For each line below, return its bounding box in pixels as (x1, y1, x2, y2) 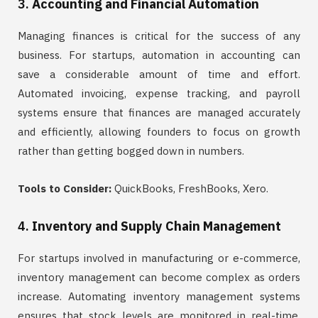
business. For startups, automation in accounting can (18, 48, 300, 62)
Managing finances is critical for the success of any (18, 28, 300, 43)
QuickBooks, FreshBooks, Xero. (111, 181, 268, 195)
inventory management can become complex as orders (18, 270, 300, 284)
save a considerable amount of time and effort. (18, 67, 300, 81)
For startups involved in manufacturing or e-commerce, (18, 251, 300, 265)
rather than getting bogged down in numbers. (18, 143, 244, 158)
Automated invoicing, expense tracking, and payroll (18, 86, 300, 100)
